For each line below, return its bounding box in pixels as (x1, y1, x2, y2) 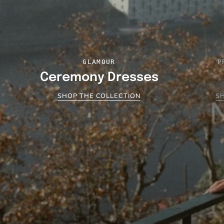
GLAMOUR (82, 57, 115, 65)
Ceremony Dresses (39, 70, 158, 84)
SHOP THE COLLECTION (57, 91, 141, 100)
